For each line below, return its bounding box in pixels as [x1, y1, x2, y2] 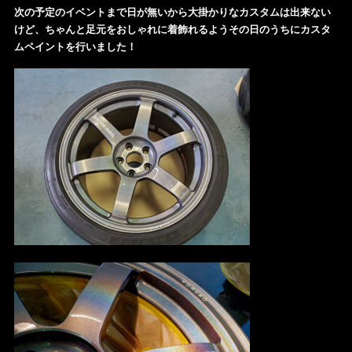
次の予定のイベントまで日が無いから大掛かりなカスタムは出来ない [13, 6, 331, 19]
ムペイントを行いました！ [13, 41, 137, 53]
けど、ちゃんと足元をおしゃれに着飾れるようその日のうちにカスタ [13, 24, 331, 36]
